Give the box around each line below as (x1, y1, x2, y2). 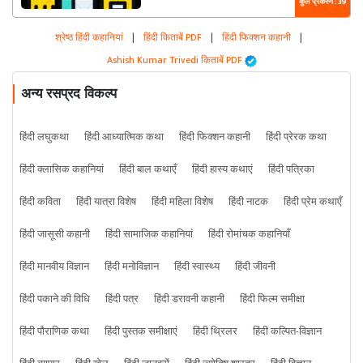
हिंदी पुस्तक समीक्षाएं (105, 322, 177, 341)
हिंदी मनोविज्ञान (105, 258, 159, 276)
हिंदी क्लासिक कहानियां (19, 160, 104, 179)
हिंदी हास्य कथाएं (192, 160, 253, 179)
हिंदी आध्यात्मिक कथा (84, 128, 164, 147)
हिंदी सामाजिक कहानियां (105, 225, 193, 244)
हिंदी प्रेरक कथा (266, 128, 327, 147)
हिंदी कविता (19, 193, 61, 211)
